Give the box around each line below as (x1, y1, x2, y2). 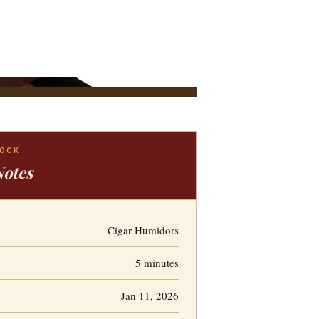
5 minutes (135, 256, 179, 270)
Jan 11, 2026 (120, 288, 179, 303)
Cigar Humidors (107, 223, 179, 237)
